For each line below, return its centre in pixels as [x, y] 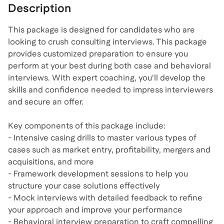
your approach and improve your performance [95, 210]
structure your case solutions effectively [84, 186]
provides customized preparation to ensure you [98, 54]
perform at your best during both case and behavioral [109, 66]
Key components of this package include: [87, 126]
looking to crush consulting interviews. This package [107, 42]
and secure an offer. [46, 102]
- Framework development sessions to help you [98, 174]
